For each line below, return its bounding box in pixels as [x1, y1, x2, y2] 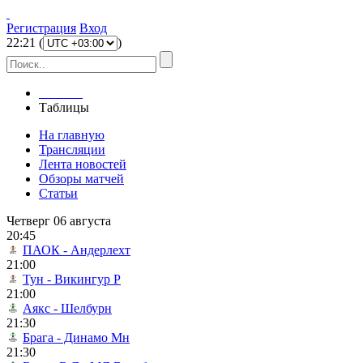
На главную [39, 128, 105, 142]
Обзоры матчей [39, 172, 124, 186]
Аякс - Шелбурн [23, 301, 112, 315]
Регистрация [6, 21, 76, 35]
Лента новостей [39, 157, 126, 171]
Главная [39, 86, 83, 100]
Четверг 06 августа [6, 214, 111, 228]
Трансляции [39, 143, 105, 156]
